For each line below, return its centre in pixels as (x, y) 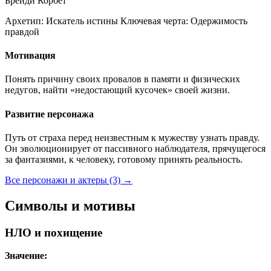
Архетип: (24, 21)
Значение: (26, 256)
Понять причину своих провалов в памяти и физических (122, 79)
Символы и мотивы (70, 205)
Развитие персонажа (49, 114)
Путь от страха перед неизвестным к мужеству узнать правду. (132, 137)
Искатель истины (81, 21)
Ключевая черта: (154, 21)
